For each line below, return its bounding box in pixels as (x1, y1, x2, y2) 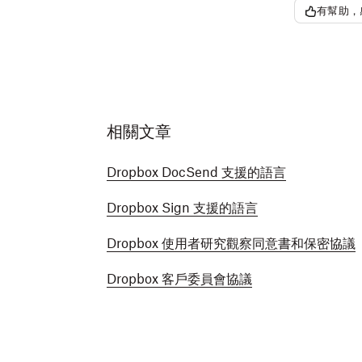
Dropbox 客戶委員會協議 (107, 271, 252, 287)
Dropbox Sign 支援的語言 (107, 200, 258, 216)
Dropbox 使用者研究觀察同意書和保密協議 (107, 235, 356, 251)
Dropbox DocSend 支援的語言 (107, 164, 286, 180)
